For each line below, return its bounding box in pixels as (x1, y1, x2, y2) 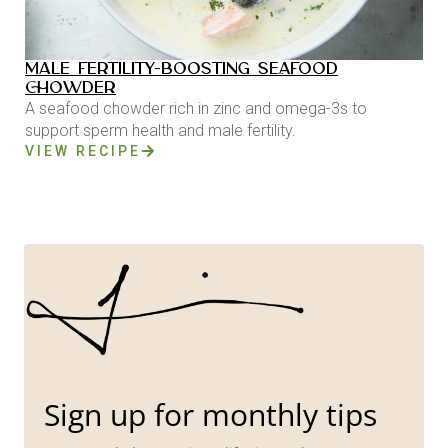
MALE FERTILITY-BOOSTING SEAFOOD (25, 59, 338, 79)
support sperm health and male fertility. (25, 121, 296, 140)
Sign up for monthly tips (44, 394, 377, 436)
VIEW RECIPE (25, 143, 141, 159)
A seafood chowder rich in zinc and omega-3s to (25, 99, 367, 118)
